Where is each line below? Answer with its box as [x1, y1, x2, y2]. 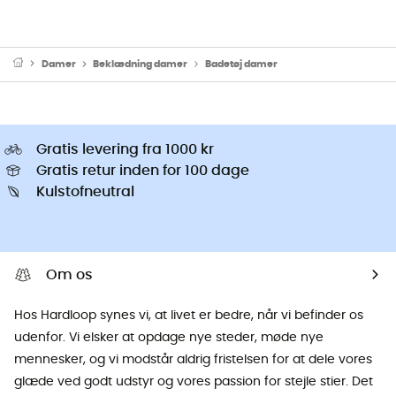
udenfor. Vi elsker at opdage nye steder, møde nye [14, 331, 324, 344]
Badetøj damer [204, 58, 278, 69]
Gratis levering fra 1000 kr [36, 141, 214, 156]
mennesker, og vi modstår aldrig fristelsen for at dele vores [14, 353, 372, 366]
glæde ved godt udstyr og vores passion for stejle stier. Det [14, 375, 373, 388]
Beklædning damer [93, 58, 188, 69]
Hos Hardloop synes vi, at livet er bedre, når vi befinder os [14, 308, 363, 322]
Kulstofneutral [36, 184, 134, 199]
